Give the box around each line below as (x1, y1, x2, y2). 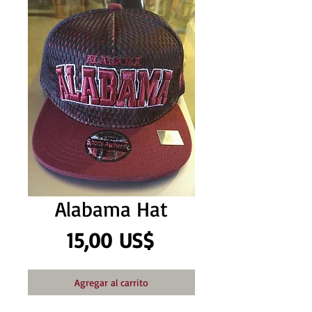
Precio (153, 226, 208, 252)
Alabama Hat (55, 196, 168, 221)
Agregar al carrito (75, 276, 148, 288)
